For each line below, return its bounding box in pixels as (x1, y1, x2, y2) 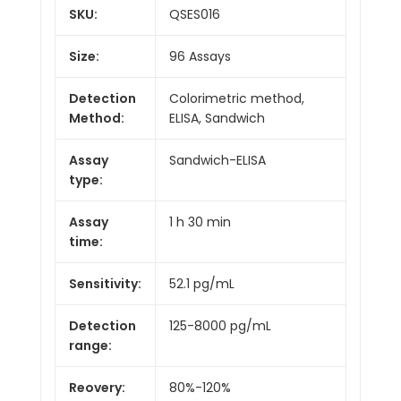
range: (69, 336, 112, 354)
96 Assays (169, 47, 231, 65)
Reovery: (69, 378, 125, 397)
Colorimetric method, (169, 89, 304, 107)
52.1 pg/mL (169, 274, 235, 293)
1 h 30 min (169, 212, 231, 231)
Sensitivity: (69, 274, 141, 293)
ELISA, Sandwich (169, 108, 265, 127)
